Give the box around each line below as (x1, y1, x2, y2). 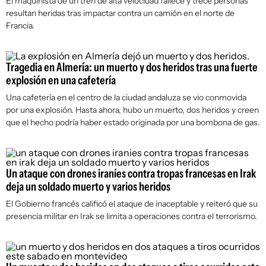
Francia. (6, 20, 34, 31)
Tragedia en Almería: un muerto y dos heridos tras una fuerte (6, 60, 258, 74)
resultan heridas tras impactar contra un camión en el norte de (6, 8, 235, 18)
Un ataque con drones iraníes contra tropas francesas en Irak (6, 166, 256, 180)
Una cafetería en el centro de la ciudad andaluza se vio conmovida (6, 92, 246, 103)
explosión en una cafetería (6, 73, 116, 87)
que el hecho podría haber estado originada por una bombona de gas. (6, 117, 260, 128)
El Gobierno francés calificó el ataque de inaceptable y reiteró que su (6, 198, 258, 209)
